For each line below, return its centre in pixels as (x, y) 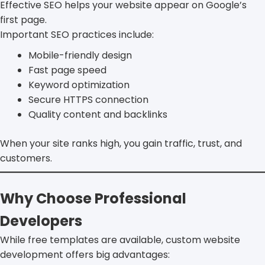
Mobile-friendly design (80, 55)
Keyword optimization (79, 85)
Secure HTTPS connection (88, 99)
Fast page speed (67, 70)
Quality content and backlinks (98, 114)
